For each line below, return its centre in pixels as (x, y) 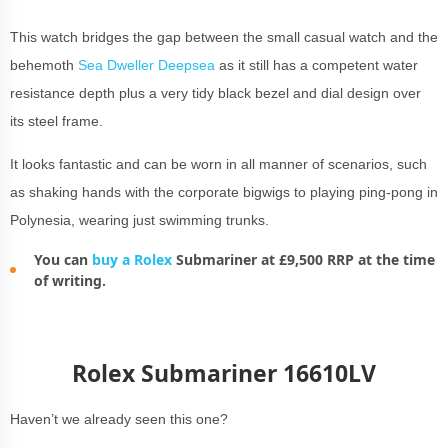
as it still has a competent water (316, 65)
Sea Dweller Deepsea (146, 65)
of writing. (72, 281)
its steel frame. (58, 121)
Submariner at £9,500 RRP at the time (305, 260)
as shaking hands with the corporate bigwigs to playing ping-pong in (224, 192)
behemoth (44, 65)
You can (63, 260)
